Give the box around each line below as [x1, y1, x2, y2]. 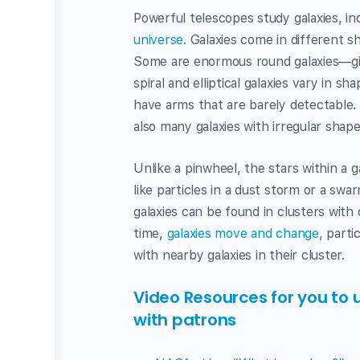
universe [133, 32, 184, 47]
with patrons [133, 309, 237, 331]
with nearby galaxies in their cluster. [133, 247, 345, 263]
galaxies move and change [166, 226, 319, 241]
